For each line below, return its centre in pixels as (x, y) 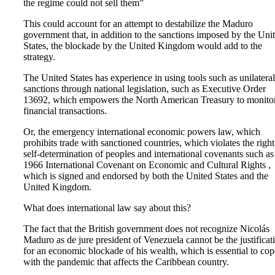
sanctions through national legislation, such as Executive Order (145, 88)
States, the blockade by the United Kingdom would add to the (143, 45)
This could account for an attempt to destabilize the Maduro (138, 23)
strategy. (39, 56)
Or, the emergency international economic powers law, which (142, 131)
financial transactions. (65, 110)
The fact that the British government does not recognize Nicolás (146, 228)
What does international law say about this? (107, 207)
